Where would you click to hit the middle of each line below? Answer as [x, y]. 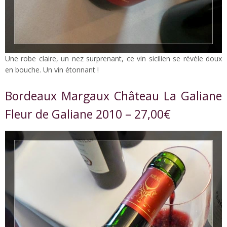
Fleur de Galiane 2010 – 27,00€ [88, 114]
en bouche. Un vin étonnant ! [52, 69]
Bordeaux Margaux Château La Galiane [113, 96]
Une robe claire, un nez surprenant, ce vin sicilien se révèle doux [113, 58]
